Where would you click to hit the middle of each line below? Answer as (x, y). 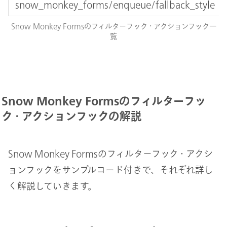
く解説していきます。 (52, 186)
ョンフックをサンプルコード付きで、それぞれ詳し (111, 170)
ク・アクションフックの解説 (71, 116)
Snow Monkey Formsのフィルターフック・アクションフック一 (113, 26)
